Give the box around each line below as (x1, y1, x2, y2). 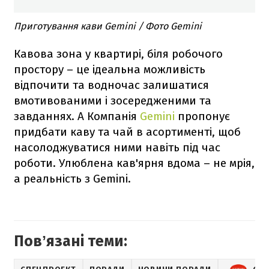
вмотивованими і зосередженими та (14, 93, 211, 107)
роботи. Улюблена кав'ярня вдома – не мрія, (14, 156, 255, 170)
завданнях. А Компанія (14, 109, 140, 123)
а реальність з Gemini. (14, 171, 131, 186)
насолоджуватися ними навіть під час (14, 140, 220, 154)
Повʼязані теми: (14, 232, 127, 250)
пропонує (175, 109, 230, 123)
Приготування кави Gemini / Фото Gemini (14, 20, 202, 32)
